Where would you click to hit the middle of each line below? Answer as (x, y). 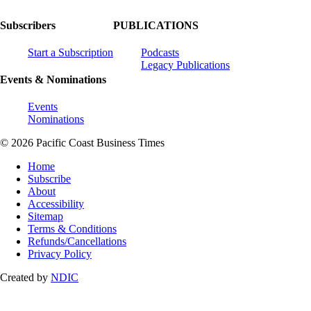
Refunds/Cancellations (77, 242)
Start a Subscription (70, 52)
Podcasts (160, 52)
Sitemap (45, 217)
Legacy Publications (185, 65)
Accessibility (56, 204)
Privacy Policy (60, 254)
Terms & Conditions (72, 229)
